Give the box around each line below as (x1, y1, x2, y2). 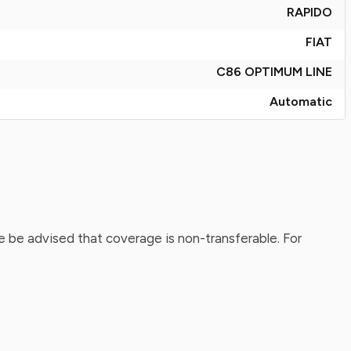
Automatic (270, 94, 332, 109)
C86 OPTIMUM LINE (216, 64, 332, 79)
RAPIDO (287, 5, 332, 20)
